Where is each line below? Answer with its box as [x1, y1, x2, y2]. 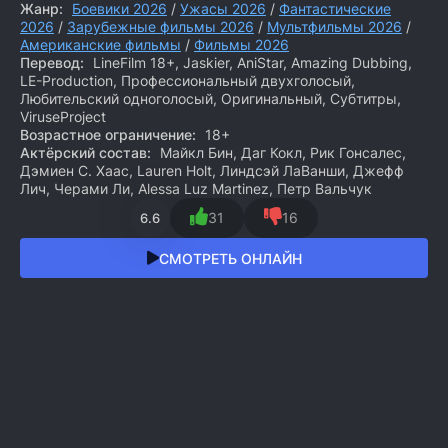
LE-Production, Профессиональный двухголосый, [20, 72, 355, 89]
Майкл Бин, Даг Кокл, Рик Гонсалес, [156, 144, 406, 161]
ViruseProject [20, 108, 106, 125]
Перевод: [20, 54, 84, 71]
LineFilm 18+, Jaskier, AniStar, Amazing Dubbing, [89, 54, 412, 71]
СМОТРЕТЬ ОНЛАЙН [158, 249, 302, 267]
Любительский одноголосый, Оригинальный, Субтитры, [20, 90, 401, 107]
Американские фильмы [20, 36, 181, 53]
